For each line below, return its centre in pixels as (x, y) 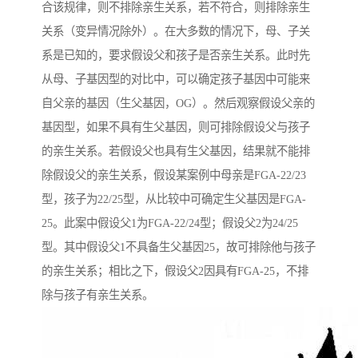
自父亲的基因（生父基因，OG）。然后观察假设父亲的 (178, 103)
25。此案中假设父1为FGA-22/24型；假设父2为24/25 (170, 223)
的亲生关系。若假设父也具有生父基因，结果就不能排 (176, 151)
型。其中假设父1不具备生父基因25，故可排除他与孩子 (179, 247)
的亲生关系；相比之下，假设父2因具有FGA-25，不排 (175, 271)
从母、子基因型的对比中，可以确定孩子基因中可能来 (176, 80)
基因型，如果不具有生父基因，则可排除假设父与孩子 (176, 127)
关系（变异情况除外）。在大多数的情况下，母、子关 (176, 32)
